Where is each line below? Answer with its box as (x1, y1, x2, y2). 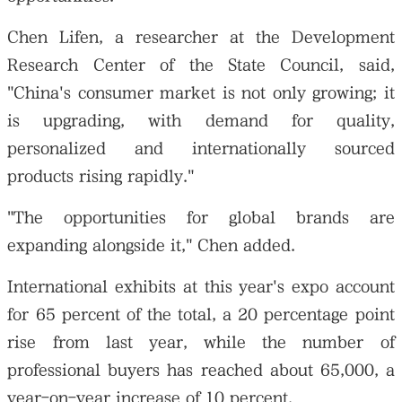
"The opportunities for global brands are (7, 207, 395, 227)
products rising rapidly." (7, 166, 195, 186)
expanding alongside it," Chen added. (7, 235, 296, 255)
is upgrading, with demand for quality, (7, 110, 395, 130)
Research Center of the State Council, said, (7, 55, 395, 74)
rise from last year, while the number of (7, 332, 395, 352)
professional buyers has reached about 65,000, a (7, 360, 395, 380)
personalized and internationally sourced (7, 138, 395, 158)
